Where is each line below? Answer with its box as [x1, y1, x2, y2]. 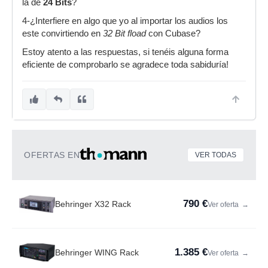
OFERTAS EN [24, 150, 80, 160]
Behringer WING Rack [55, 248, 139, 257]
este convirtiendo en [22, 29, 103, 38]
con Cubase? [146, 29, 200, 38]
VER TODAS [195, 151, 236, 159]
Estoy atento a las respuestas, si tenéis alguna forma [22, 47, 229, 57]
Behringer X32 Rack [55, 199, 131, 209]
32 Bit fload [103, 29, 146, 38]
